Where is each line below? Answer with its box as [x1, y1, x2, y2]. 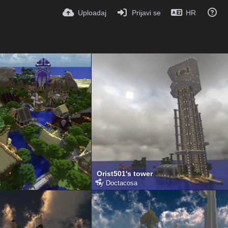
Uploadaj [77, 9, 106, 17]
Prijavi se [131, 9, 161, 17]
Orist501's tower [97, 169, 153, 178]
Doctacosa [106, 179, 137, 187]
